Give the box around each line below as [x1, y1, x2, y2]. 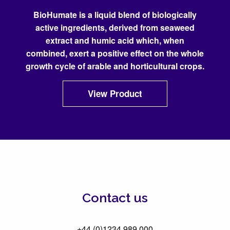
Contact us [82, 190, 148, 205]
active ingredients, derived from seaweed [35, 22, 195, 33]
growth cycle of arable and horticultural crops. [26, 60, 204, 72]
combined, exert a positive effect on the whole [26, 47, 204, 59]
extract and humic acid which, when [46, 34, 184, 46]
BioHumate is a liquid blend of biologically [33, 9, 197, 21]
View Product [88, 87, 142, 100]
